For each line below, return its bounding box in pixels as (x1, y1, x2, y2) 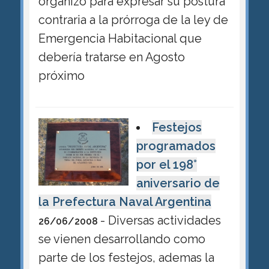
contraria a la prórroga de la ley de (38, 12, 228, 27)
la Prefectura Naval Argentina (38, 194, 211, 209)
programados (136, 138, 216, 153)
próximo (38, 68, 85, 83)
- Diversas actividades (100, 213, 221, 228)
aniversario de (136, 175, 220, 190)
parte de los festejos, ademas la (38, 250, 214, 265)
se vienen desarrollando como (38, 231, 205, 246)
